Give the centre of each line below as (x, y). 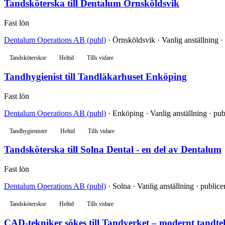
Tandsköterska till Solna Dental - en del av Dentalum (113, 150)
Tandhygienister (28, 131)
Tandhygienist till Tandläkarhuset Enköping (95, 76)
